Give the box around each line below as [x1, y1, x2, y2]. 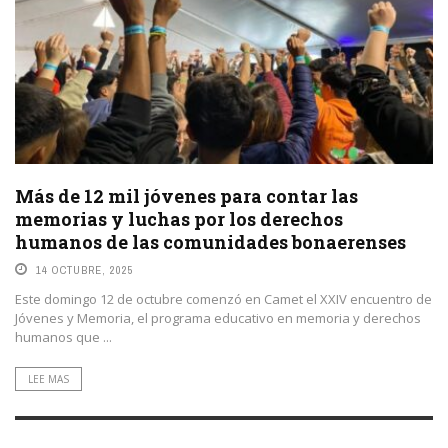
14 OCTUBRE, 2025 [36, 262, 134, 277]
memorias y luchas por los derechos [15, 206, 343, 231]
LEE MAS [28, 371, 69, 386]
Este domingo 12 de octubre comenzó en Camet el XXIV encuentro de [15, 289, 432, 308]
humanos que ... [15, 327, 112, 346]
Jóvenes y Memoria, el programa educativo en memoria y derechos [15, 308, 421, 327]
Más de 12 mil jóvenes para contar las [15, 183, 358, 208]
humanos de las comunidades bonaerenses [15, 229, 406, 254]
